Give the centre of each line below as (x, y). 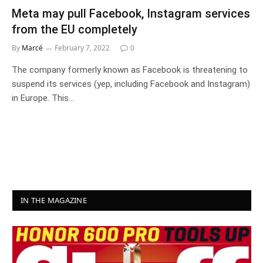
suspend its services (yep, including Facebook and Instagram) (131, 84)
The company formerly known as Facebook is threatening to (130, 70)
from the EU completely (75, 29)
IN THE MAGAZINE (54, 200)
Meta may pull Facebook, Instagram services (131, 13)
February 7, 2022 (82, 48)
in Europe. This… (43, 98)
